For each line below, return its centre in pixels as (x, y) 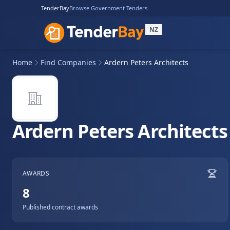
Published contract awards (60, 207)
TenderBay (55, 8)
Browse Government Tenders (108, 8)
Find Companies (68, 62)
